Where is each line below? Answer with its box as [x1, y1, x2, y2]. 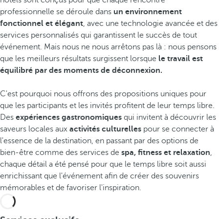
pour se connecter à [141, 125, 214, 133]
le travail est [158, 54, 203, 63]
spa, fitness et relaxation [121, 148, 210, 157]
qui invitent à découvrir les [122, 113, 216, 122]
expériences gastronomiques [16, 113, 122, 122]
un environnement [113, 7, 182, 16]
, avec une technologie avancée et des [83, 19, 218, 28]
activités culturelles [69, 125, 141, 133]
